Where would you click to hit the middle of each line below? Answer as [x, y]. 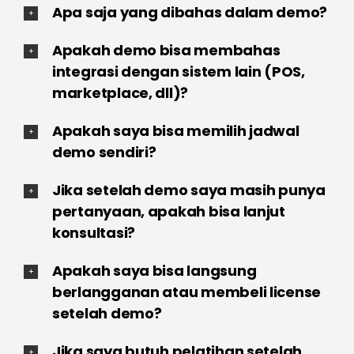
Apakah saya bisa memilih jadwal [175, 130]
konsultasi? [94, 232]
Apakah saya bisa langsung [154, 270]
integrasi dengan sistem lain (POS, [178, 71]
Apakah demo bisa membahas [166, 50]
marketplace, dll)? [120, 92]
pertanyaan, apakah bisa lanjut [168, 211]
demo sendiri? [104, 152]
